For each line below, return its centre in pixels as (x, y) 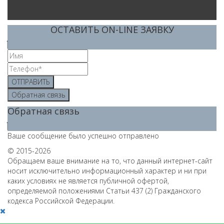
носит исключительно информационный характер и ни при (107, 171)
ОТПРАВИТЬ (31, 82)
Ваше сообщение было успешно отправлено (83, 136)
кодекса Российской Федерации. (61, 201)
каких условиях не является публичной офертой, (88, 181)
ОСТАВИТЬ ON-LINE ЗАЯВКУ (112, 30)
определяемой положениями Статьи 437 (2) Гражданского (104, 191)
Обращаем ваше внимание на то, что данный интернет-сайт (110, 161)
